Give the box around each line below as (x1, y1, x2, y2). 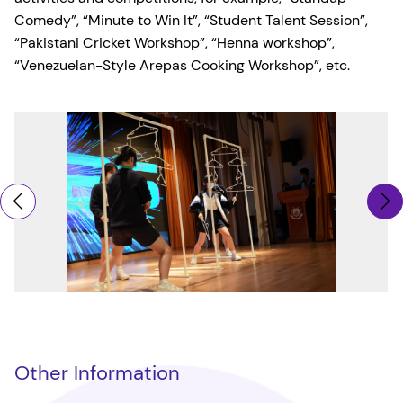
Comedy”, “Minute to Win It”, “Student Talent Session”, (14, 11, 369, 31)
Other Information (14, 360, 181, 387)
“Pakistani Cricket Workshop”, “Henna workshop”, (14, 33, 336, 53)
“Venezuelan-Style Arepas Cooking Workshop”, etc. (14, 56, 351, 76)
